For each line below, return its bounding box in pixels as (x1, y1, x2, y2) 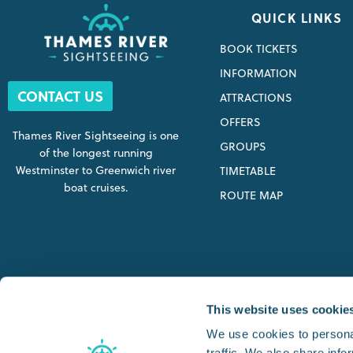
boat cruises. (63, 180, 128, 196)
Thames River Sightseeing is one (13, 128, 180, 144)
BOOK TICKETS (219, 40, 298, 57)
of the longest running (39, 145, 153, 162)
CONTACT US (17, 86, 103, 107)
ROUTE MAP (219, 187, 283, 203)
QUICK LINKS (251, 8, 343, 27)
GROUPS (219, 138, 266, 154)
